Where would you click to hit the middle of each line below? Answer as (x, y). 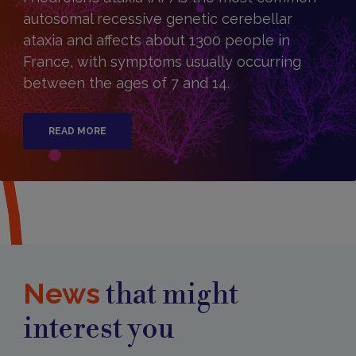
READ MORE (77, 131)
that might (169, 295)
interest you (98, 329)
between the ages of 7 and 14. (126, 83)
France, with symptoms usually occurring (162, 62)
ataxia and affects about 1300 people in (156, 40)
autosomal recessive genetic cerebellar (157, 19)
